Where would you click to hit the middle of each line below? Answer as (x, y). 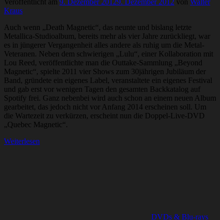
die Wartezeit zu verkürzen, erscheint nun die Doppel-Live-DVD (104, 115)
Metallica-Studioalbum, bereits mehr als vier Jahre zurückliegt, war (107, 36)
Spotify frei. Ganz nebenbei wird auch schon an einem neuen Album (110, 98)
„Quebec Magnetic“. (36, 124)
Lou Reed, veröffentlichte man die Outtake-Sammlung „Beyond (103, 62)
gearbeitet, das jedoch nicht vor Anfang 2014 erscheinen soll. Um (105, 107)
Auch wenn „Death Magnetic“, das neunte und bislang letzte (98, 27)
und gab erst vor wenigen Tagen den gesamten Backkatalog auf (102, 89)
